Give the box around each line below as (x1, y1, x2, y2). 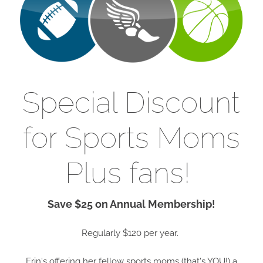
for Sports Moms (22, 120, 240, 155)
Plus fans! (65, 155, 198, 190)
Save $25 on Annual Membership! (47, 198, 215, 211)
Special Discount (22, 85, 241, 120)
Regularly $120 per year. (82, 228, 181, 239)
